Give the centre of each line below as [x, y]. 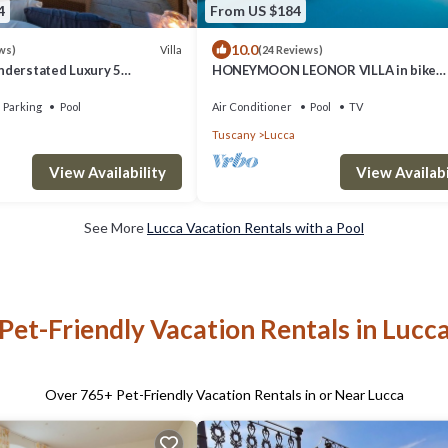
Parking [22, 107]
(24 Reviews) [290, 50]
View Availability [107, 172]
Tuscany [234, 135]
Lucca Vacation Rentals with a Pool [255, 228]
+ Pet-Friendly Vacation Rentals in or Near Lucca [253, 395]
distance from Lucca [273, 88]
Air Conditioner [252, 107]
